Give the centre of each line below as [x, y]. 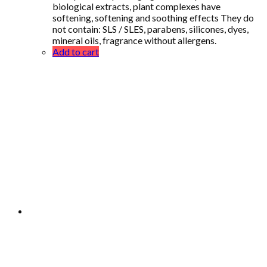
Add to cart [76, 51]
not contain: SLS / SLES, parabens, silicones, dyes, [150, 29]
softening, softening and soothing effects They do [153, 17]
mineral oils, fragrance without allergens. [134, 40]
